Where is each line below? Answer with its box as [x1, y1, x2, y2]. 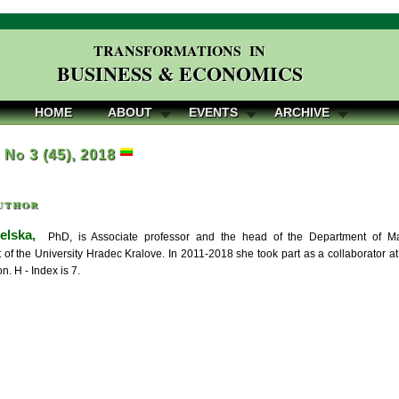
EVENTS [189, 105, 238, 119]
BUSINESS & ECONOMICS [56, 59, 303, 88]
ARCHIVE [274, 105, 330, 119]
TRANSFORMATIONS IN [94, 40, 266, 61]
